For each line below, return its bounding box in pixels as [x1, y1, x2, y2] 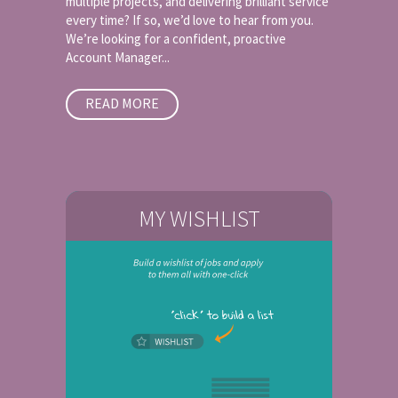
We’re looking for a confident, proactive [66, 30, 286, 47]
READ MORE [85, 94, 159, 112]
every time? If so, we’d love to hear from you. [66, 12, 314, 28]
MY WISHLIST [138, 203, 260, 233]
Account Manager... [66, 49, 170, 66]
